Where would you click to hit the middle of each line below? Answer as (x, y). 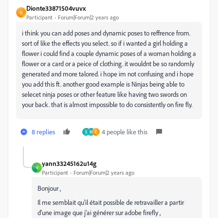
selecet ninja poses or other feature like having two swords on (104, 94)
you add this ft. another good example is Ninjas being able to (103, 84)
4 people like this (125, 132)
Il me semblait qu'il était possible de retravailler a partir (111, 202)
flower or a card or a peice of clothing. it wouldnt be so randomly (108, 64)
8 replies (43, 132)
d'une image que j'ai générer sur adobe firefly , (100, 212)
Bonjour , (50, 188)
